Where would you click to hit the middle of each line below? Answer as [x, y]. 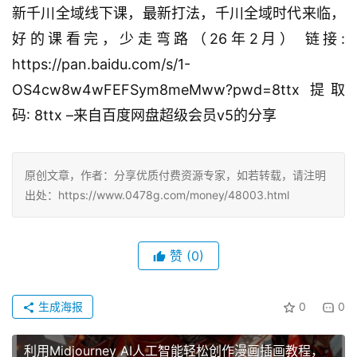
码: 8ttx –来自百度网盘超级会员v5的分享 [144, 116]
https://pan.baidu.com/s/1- [101, 65]
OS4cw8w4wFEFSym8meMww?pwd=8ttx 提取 [178, 90]
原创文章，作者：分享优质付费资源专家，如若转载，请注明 [175, 175]
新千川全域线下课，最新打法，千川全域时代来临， [178, 14]
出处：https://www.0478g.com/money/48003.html [157, 195]
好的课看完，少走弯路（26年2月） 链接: [178, 39]
